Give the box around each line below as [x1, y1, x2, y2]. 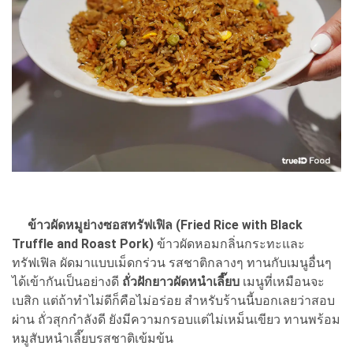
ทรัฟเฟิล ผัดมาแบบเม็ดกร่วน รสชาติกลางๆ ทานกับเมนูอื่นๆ [12, 255, 332, 271]
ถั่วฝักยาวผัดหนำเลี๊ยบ [122, 274, 240, 290]
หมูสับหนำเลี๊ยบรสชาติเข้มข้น [12, 331, 173, 347]
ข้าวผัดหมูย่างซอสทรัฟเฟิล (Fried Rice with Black [28, 217, 303, 233]
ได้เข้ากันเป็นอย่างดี [12, 274, 122, 290]
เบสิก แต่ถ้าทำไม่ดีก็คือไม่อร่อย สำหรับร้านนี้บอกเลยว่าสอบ [12, 293, 335, 309]
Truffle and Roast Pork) [12, 236, 154, 252]
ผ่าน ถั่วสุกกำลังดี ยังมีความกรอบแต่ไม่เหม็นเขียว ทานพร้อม [12, 312, 340, 328]
